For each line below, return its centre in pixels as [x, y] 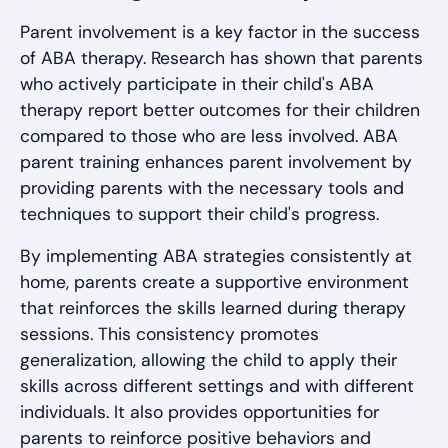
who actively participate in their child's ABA [197, 84]
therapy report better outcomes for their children [220, 110]
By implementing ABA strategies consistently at [216, 256]
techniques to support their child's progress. [199, 214]
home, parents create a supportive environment [214, 282]
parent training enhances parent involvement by [216, 162]
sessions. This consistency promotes [169, 334]
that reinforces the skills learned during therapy [213, 308]
